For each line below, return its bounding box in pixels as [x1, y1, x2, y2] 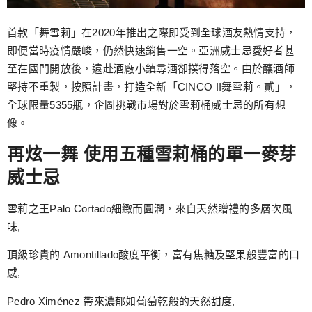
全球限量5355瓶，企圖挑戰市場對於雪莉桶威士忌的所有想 [7, 99, 286, 111]
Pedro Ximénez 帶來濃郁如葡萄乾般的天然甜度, [7, 295, 235, 307]
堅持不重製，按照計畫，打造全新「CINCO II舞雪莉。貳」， [7, 81, 297, 93]
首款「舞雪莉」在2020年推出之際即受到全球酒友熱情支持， [7, 26, 297, 39]
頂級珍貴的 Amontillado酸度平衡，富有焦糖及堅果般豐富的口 [7, 249, 300, 261]
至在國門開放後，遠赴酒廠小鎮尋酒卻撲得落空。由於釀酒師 [7, 63, 295, 75]
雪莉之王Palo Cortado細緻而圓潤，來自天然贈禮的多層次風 [7, 202, 292, 214]
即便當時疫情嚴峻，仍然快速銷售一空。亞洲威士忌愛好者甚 [7, 45, 295, 57]
